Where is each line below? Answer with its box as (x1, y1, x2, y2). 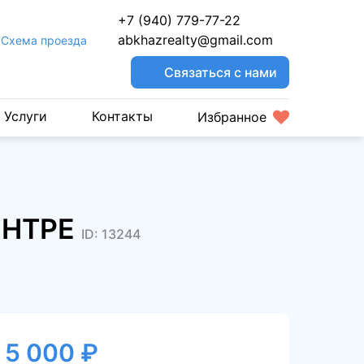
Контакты (91, 108, 153, 124)
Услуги (3, 108, 47, 124)
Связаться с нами (164, 63, 277, 80)
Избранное (197, 108, 266, 125)
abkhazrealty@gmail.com (118, 32, 273, 48)
